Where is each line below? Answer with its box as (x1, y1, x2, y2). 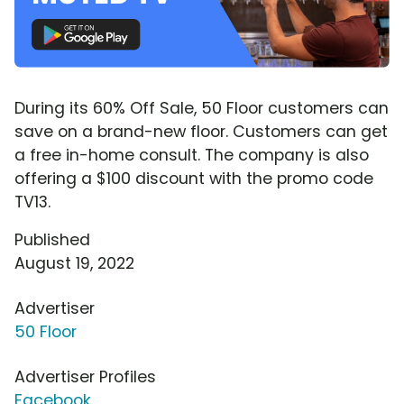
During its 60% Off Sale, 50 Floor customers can (14, 96, 389, 119)
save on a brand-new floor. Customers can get (14, 120, 388, 142)
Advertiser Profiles (14, 365, 156, 388)
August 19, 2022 (14, 252, 134, 274)
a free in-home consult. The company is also (14, 143, 369, 166)
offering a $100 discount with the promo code (14, 167, 373, 189)
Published (14, 228, 90, 251)
